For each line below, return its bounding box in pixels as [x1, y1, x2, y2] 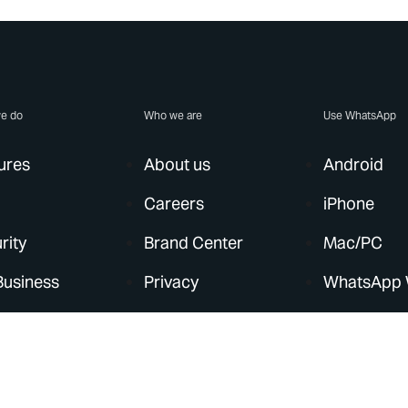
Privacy [144, 271, 199, 292]
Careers [144, 193, 205, 214]
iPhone [323, 193, 375, 214]
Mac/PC [323, 232, 383, 253]
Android [323, 154, 384, 175]
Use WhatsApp [323, 108, 397, 122]
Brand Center [144, 232, 244, 253]
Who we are [144, 108, 203, 122]
